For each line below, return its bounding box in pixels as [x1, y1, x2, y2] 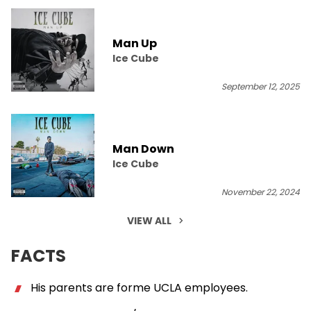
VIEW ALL [127, 213, 171, 228]
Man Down [112, 140, 174, 157]
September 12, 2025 [221, 81, 300, 92]
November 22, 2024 [221, 186, 300, 198]
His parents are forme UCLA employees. [28, 280, 248, 296]
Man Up [112, 35, 157, 51]
